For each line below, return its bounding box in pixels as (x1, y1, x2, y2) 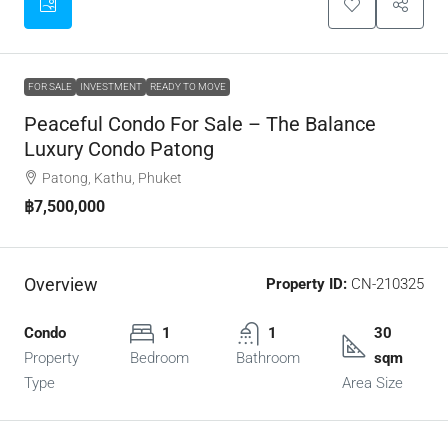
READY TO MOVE (150, 81, 226, 93)
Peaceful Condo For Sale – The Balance (24, 112, 376, 137)
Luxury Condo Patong (24, 137, 214, 162)
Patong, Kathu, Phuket (42, 170, 182, 187)
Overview (24, 274, 98, 296)
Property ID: (266, 275, 347, 294)
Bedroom (130, 349, 189, 368)
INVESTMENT (80, 81, 142, 93)
